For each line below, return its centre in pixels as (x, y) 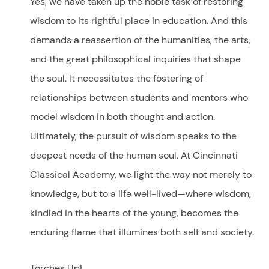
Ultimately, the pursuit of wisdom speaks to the (133, 136)
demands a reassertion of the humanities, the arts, (140, 40)
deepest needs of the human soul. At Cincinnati (134, 155)
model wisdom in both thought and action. (122, 116)
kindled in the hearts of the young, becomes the (134, 213)
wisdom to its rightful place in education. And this (139, 20)
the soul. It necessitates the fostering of (116, 78)
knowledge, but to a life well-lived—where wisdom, (141, 193)
